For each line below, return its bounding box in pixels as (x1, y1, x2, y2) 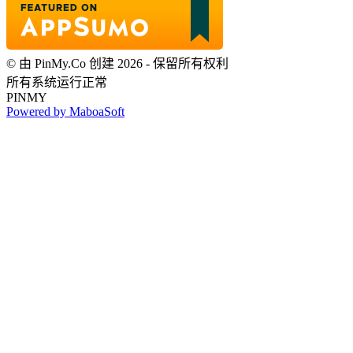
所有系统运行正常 (6, 75, 107, 89)
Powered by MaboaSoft (6, 104, 124, 118)
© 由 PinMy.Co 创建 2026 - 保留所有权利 (6, 56, 229, 70)
